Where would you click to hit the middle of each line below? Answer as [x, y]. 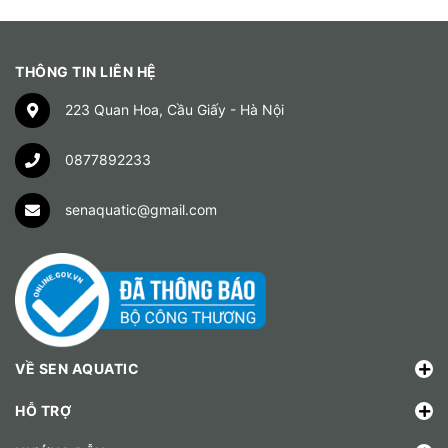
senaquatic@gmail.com [141, 210]
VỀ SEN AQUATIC [77, 369]
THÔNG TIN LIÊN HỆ [86, 72]
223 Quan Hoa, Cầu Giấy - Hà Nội [174, 110]
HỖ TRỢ [43, 411]
